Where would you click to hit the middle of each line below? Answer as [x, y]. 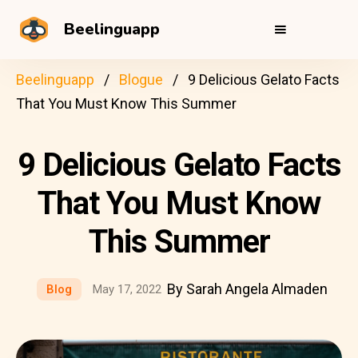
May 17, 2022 [127, 289]
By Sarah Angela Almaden [247, 289]
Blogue [141, 80]
